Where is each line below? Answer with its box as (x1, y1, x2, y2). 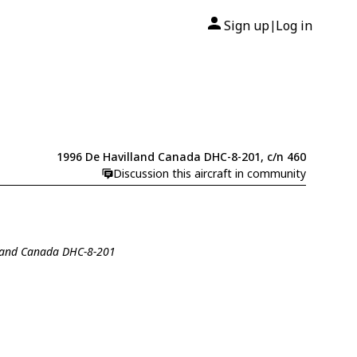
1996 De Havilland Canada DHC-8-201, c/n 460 (56, 149, 306, 165)
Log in (276, 17, 312, 34)
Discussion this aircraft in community (112, 166, 306, 182)
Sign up (224, 17, 269, 34)
